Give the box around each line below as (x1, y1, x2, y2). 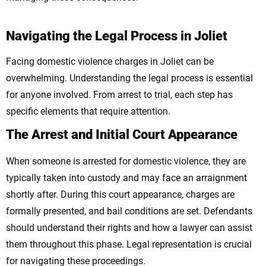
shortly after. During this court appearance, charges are (6, 189, 235, 201)
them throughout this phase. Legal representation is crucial (6, 239, 252, 251)
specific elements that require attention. (6, 106, 170, 118)
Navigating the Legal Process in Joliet (6, 28, 227, 44)
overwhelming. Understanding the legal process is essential (6, 72, 253, 84)
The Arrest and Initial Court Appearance (6, 127, 237, 142)
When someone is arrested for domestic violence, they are (6, 156, 246, 167)
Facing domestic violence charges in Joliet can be (6, 56, 214, 68)
